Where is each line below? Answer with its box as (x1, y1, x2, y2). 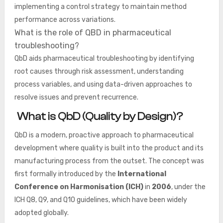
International (117, 170, 166, 178)
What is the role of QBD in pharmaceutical (14, 28, 171, 37)
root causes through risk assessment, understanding (14, 67, 184, 76)
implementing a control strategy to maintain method (14, 2, 187, 11)
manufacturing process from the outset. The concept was (14, 157, 204, 165)
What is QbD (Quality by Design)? (16, 110, 183, 123)
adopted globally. (14, 209, 69, 217)
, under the (171, 183, 206, 191)
